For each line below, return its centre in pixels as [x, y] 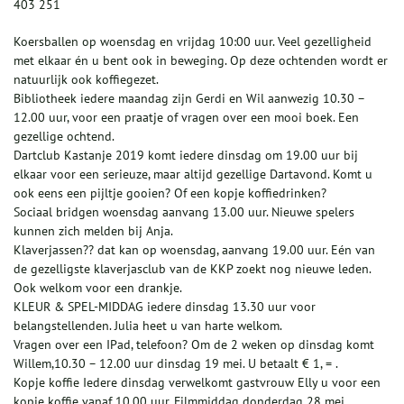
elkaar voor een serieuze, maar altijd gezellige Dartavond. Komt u [193, 174]
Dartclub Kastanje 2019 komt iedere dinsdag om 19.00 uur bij [186, 156]
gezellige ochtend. [64, 137]
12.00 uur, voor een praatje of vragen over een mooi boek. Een [186, 118]
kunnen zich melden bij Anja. [93, 231]
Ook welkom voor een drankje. [98, 288]
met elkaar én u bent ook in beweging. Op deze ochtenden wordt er [201, 61]
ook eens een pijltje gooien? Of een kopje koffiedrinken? [170, 193]
